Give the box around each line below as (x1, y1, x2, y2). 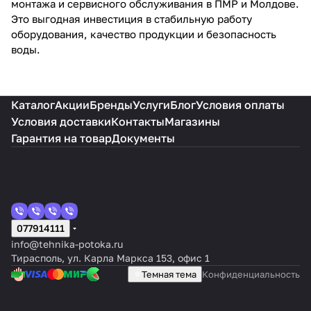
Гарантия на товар (11, 131, 112, 145)
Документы (112, 131, 175, 145)
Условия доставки (11, 115, 111, 128)
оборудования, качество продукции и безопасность (11, 27, 276, 40)
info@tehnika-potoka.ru (11, 238, 123, 250)
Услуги (133, 98, 170, 112)
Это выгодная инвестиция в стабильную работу (11, 12, 252, 25)
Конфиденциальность (202, 269, 300, 280)
